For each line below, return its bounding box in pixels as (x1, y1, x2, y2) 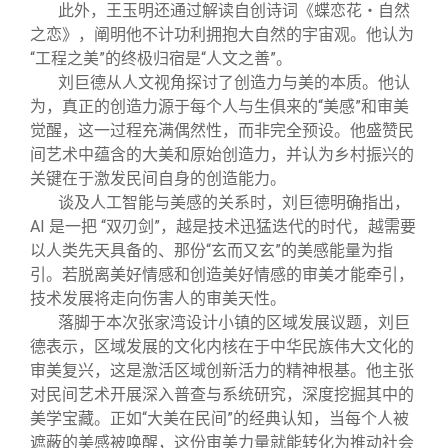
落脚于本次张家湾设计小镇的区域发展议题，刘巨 (58, 313, 410, 333)
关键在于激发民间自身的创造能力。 (30, 169, 286, 189)
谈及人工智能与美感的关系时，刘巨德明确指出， (58, 193, 410, 213)
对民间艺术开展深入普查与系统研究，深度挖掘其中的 (30, 385, 414, 405)
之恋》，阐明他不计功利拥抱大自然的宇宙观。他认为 (30, 25, 414, 45)
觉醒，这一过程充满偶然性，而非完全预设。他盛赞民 (30, 121, 414, 141)
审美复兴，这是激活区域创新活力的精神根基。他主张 (30, 361, 414, 381)
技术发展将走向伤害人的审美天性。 (30, 289, 286, 309)
